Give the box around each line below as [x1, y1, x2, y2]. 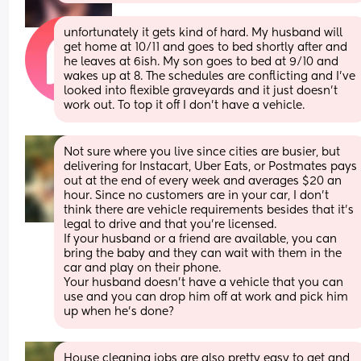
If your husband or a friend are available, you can [64, 233, 338, 245]
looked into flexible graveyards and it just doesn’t [64, 85, 338, 97]
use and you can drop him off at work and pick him [64, 291, 349, 303]
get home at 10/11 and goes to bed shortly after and [64, 41, 348, 53]
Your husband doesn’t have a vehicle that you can [64, 276, 344, 288]
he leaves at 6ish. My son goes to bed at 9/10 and [64, 56, 339, 68]
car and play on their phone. [64, 262, 222, 274]
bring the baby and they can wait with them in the [64, 247, 342, 259]
